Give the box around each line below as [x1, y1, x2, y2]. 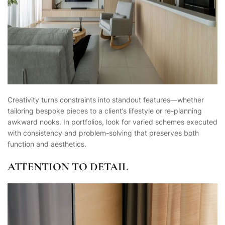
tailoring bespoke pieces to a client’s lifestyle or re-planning [8, 106, 202, 116]
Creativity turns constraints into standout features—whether [8, 95, 204, 104]
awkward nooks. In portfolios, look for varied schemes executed [8, 118, 217, 127]
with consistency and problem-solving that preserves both [8, 129, 199, 138]
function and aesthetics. [8, 140, 86, 149]
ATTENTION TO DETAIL [8, 160, 128, 174]
